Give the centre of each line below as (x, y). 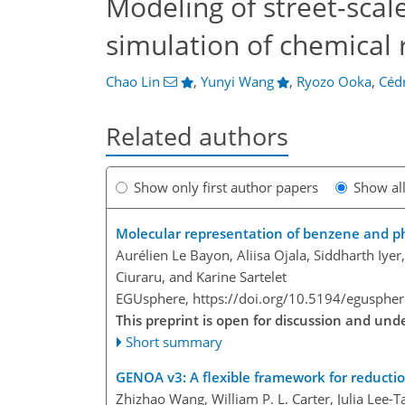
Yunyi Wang (237, 81)
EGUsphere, (154, 299)
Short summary (174, 342)
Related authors (197, 136)
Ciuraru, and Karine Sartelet (201, 277)
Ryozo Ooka (334, 81)
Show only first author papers (226, 188)
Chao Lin (133, 81)
